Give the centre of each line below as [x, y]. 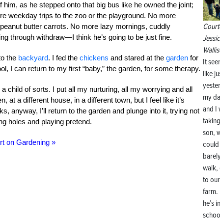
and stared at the [137, 58]
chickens [94, 58]
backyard [33, 58]
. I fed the [64, 58]
